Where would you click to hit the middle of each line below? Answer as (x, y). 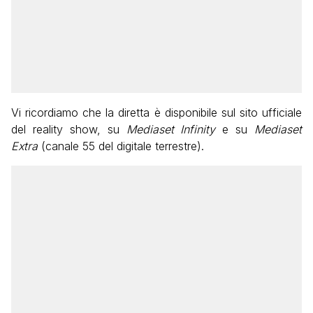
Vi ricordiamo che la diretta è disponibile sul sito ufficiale (156, 112)
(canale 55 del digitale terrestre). (121, 146)
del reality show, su (69, 129)
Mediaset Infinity (171, 129)
